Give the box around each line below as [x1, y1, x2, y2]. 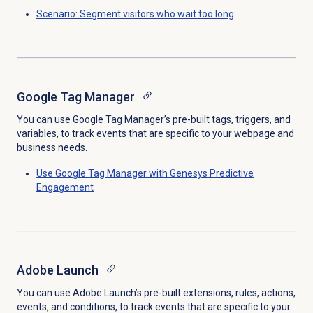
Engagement [36, 182, 94, 194]
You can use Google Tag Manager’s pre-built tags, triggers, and [16, 114, 291, 126]
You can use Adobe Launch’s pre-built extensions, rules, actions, [16, 287, 296, 299]
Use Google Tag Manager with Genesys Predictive [36, 168, 254, 180]
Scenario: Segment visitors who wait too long [36, 8, 234, 20]
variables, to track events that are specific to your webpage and [16, 128, 294, 140]
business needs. [16, 142, 87, 154]
